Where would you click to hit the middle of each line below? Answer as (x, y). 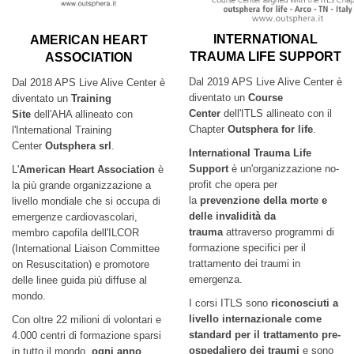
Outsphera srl (78, 146)
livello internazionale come (255, 319)
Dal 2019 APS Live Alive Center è (265, 82)
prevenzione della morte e (264, 200)
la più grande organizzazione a (81, 185)
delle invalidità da (232, 216)
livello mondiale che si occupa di (86, 201)
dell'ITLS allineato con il (278, 113)
